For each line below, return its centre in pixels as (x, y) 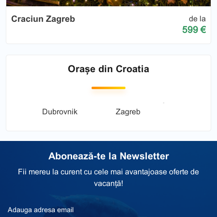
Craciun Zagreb (43, 19)
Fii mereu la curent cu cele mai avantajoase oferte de (108, 172)
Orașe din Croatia (108, 69)
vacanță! (108, 184)
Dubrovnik (60, 112)
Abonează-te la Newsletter (108, 156)
